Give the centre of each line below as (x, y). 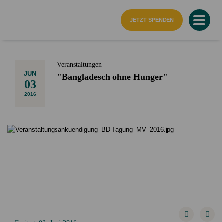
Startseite (23, 13)
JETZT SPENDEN (152, 20)
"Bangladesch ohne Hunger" (112, 77)
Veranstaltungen (79, 64)
